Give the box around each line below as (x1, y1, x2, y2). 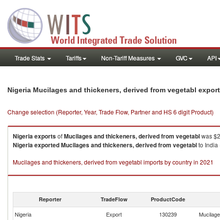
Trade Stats (15, 54, 46, 62)
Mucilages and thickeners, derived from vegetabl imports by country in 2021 (13, 158, 214, 166)
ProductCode (151, 195, 185, 203)
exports (34, 132, 56, 140)
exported (34, 140, 59, 149)
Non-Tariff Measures (101, 54, 156, 62)
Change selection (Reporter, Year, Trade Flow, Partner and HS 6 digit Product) (7, 108, 214, 116)
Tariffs (66, 54, 82, 62)
